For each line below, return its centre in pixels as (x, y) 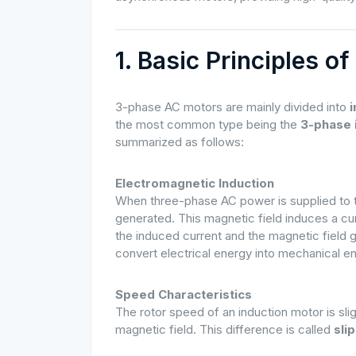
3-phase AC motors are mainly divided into (232, 107)
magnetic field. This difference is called (224, 329)
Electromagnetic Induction (195, 183)
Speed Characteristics (184, 294)
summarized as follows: (180, 142)
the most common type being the (208, 124)
